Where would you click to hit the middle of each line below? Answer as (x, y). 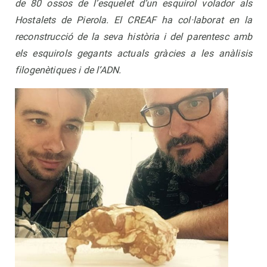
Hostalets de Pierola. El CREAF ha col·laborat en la (133, 20)
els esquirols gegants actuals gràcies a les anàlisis (133, 54)
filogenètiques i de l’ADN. (68, 70)
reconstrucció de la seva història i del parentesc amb (133, 37)
